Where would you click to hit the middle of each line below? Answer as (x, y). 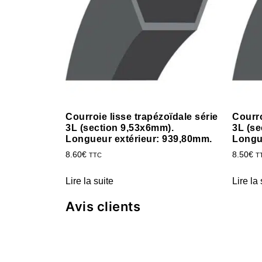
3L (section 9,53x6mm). (120, 127)
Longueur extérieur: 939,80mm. (139, 139)
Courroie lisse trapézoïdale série (142, 116)
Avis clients (103, 206)
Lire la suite (89, 181)
